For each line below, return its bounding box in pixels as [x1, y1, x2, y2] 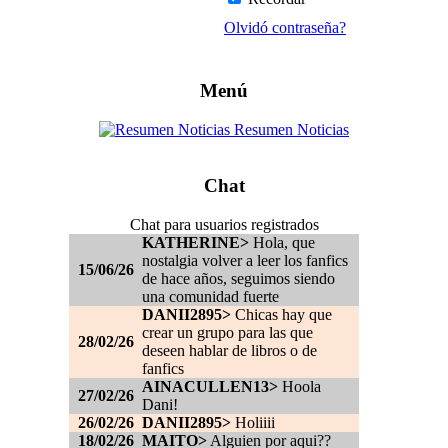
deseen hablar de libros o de [142, 342, 317, 360]
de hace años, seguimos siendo [142, 270, 335, 288]
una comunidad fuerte [142, 288, 279, 306]
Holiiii [231, 414, 275, 432]
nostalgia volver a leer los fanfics [142, 252, 348, 270]
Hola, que [249, 234, 315, 252]
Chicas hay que [231, 306, 332, 324]
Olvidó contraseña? [224, 19, 346, 37]
